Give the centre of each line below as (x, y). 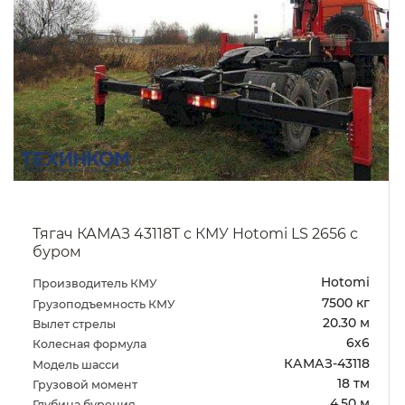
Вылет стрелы (75, 324)
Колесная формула (90, 344)
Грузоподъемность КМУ (105, 304)
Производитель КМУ (96, 284)
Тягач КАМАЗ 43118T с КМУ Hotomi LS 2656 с (195, 233)
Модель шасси (77, 364)
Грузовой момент (86, 384)
